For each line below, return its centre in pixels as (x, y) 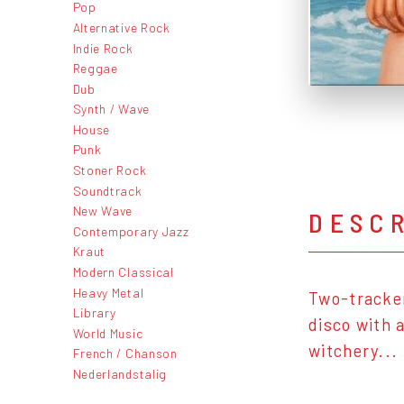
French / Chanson (125, 353)
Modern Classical (123, 272)
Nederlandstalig (119, 374)
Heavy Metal (108, 292)
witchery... (353, 351)
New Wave (103, 211)
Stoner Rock (110, 170)
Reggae (95, 69)
